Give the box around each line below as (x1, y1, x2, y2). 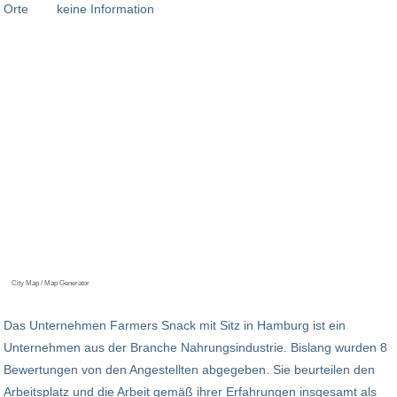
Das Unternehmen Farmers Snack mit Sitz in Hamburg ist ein (4, 318, 346, 333)
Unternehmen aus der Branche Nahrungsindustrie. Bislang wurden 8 (4, 340, 387, 355)
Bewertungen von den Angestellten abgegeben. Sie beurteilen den (4, 362, 375, 378)
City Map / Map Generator (11, 279, 90, 288)
